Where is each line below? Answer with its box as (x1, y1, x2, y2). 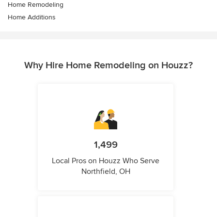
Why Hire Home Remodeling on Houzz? (24, 59, 193, 71)
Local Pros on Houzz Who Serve (52, 155, 159, 166)
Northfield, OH (81, 166, 130, 176)
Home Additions (8, 13, 56, 21)
